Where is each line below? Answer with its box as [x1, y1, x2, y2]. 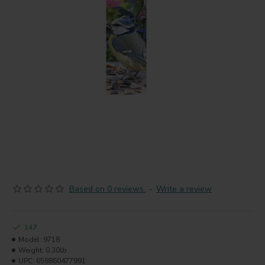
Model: [18, 235, 41, 244]
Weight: [18, 245, 44, 255]
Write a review [156, 183, 212, 195]
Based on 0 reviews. [69, 183, 146, 195]
